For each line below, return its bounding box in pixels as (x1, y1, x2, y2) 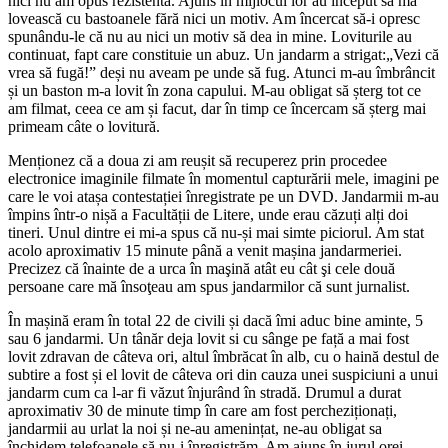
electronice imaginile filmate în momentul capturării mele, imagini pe (8, 169, 439, 187)
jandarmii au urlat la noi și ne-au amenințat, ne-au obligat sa (8, 419, 382, 437)
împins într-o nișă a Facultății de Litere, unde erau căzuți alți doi (8, 205, 408, 223)
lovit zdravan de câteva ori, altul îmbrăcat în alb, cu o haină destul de (8, 347, 439, 365)
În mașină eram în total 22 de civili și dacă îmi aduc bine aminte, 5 (8, 311, 423, 329)
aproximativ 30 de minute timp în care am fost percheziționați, (8, 401, 397, 419)
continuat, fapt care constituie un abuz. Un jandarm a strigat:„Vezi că (8, 45, 439, 63)
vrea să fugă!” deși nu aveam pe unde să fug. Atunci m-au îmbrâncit (8, 63, 435, 81)
